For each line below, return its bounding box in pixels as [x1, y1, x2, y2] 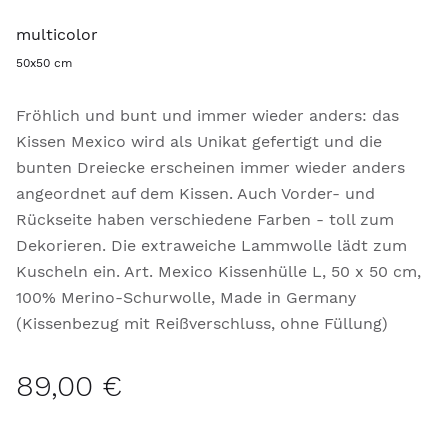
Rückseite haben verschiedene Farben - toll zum [16, 210, 394, 229]
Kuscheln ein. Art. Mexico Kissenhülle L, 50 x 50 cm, [16, 262, 421, 281]
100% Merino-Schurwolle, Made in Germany [16, 288, 356, 307]
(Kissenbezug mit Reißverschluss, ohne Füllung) [16, 314, 388, 333]
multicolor [16, 25, 98, 44]
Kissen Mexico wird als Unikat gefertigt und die [16, 132, 382, 151]
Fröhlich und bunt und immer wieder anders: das [16, 106, 399, 125]
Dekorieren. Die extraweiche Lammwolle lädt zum [16, 236, 407, 255]
